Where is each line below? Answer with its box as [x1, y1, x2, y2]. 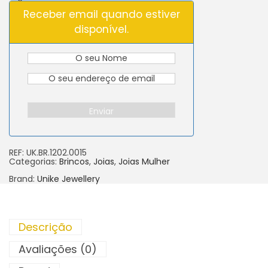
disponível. [74, 22, 129, 36]
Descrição [19, 219, 72, 234]
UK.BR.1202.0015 [26, 146, 87, 159]
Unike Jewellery [37, 172, 100, 185]
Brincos [59, 155, 89, 167]
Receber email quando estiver [23, 7, 180, 22]
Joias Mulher [118, 155, 170, 167]
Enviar [89, 105, 114, 117]
